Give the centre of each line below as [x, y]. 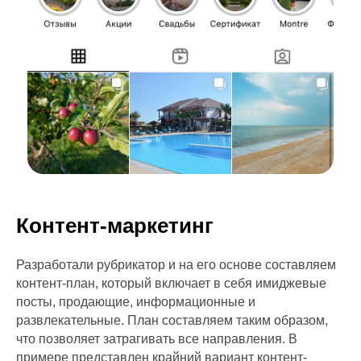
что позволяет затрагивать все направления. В [157, 338]
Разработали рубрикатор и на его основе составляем [176, 264]
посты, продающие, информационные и [136, 301]
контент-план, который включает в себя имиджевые [171, 283]
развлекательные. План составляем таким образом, [172, 320]
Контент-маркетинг [115, 225]
